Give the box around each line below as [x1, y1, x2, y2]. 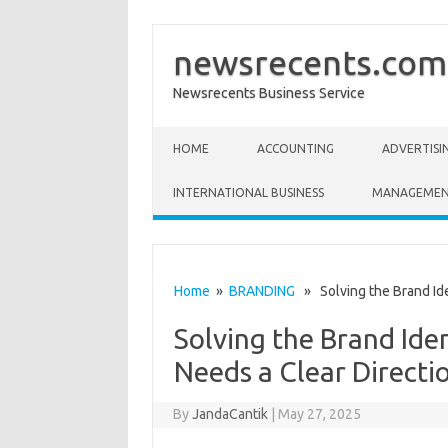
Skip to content [153, 126, 247, 142]
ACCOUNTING [257, 142, 334, 155]
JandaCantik [192, 406, 269, 422]
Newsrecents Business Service [173, 85, 365, 101]
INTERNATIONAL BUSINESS [173, 186, 324, 199]
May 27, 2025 [278, 406, 362, 422]
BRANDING [228, 283, 295, 299]
